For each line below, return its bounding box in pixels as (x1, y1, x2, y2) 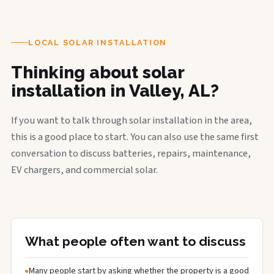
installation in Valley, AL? (11, 80, 219, 101)
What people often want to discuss (25, 233, 246, 249)
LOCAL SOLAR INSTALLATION (28, 37, 167, 47)
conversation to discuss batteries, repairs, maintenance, (11, 146, 251, 161)
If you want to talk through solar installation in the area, (11, 113, 252, 128)
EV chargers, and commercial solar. (11, 162, 158, 177)
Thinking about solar (11, 62, 184, 83)
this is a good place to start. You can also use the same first (11, 129, 259, 144)
